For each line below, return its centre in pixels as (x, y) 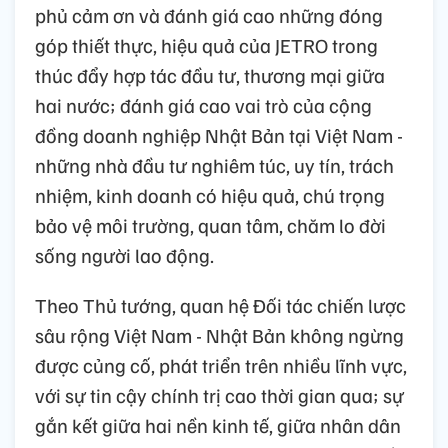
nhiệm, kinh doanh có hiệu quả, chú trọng (210, 195)
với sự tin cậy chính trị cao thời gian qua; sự (219, 395)
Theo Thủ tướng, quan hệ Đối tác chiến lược (220, 305)
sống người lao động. (124, 255)
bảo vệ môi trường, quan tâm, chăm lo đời (210, 225)
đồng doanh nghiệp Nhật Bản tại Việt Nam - (219, 135)
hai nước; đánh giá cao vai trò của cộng (203, 105)
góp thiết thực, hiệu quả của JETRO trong (206, 45)
